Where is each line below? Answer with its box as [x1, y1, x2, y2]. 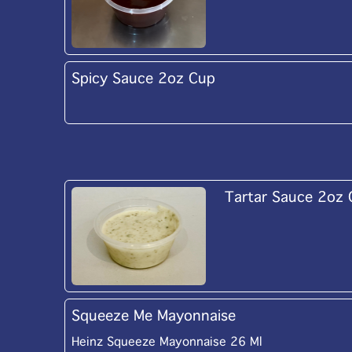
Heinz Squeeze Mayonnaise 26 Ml [71, 335, 262, 349]
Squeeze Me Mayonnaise [71, 307, 236, 324]
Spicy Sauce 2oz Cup [71, 70, 215, 87]
